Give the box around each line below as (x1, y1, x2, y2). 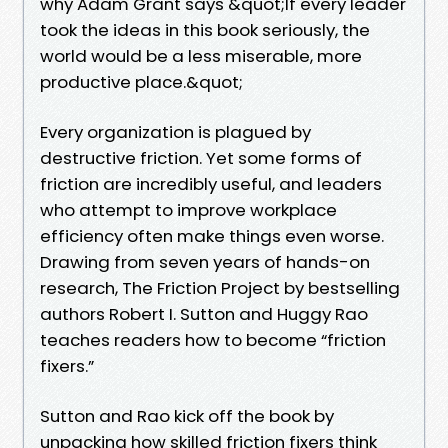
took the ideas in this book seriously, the (40, 17, 370, 42)
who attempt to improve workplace (40, 197, 337, 222)
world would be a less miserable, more (40, 43, 362, 68)
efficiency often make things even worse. (40, 223, 384, 248)
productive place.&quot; (40, 69, 243, 94)
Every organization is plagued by (40, 119, 311, 144)
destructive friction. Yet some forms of (40, 145, 362, 170)
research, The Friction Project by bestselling (40, 275, 400, 300)
